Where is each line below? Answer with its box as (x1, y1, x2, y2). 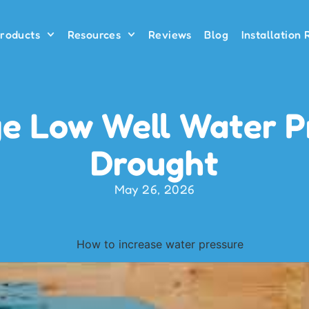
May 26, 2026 (114, 181, 195, 197)
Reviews (148, 28, 192, 41)
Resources (67, 28, 121, 41)
